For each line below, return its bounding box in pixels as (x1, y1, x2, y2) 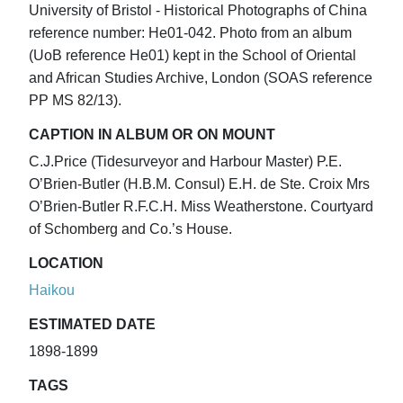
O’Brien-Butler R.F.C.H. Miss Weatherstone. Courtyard (29, 199, 373, 215)
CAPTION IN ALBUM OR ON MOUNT (29, 127, 275, 143)
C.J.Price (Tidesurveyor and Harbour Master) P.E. (29, 154, 342, 170)
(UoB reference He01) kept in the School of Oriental (29, 48, 356, 64)
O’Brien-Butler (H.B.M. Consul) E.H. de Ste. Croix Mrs (29, 176, 370, 193)
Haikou (29, 282, 75, 299)
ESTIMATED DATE (29, 317, 156, 333)
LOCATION (29, 255, 103, 272)
